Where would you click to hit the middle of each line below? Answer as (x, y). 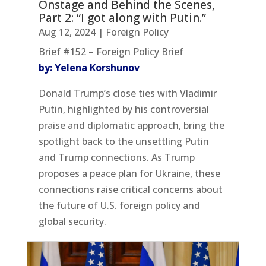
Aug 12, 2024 (67, 32)
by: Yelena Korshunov (89, 68)
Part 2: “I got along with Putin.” (122, 18)
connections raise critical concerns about (130, 190)
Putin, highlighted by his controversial (123, 110)
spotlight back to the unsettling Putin (123, 142)
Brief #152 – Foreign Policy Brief (111, 52)
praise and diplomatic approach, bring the (131, 126)
